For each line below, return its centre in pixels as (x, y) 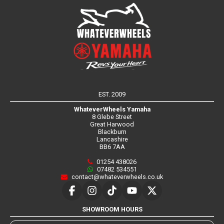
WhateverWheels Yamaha (112, 109)
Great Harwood (112, 124)
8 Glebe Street (112, 116)
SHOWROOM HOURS (112, 209)
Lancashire (112, 139)
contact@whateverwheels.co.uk (116, 176)
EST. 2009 (112, 94)
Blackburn (112, 131)
